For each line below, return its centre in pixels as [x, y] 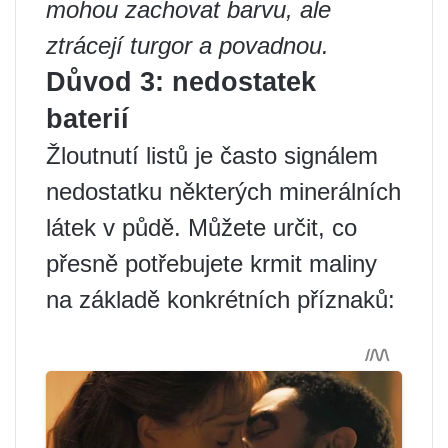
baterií [87, 119]
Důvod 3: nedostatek [181, 82]
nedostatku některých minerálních [223, 191]
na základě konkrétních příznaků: [220, 299]
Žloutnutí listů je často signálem [212, 155]
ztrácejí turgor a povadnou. [187, 45]
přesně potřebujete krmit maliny [211, 263]
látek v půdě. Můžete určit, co [201, 227]
